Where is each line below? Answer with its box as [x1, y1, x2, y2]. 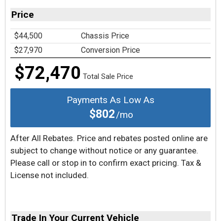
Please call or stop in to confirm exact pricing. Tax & [10, 158, 201, 168]
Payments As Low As [67, 94, 154, 106]
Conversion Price [81, 45, 140, 55]
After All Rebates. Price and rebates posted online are [10, 133, 208, 143]
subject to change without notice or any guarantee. [10, 146, 198, 155]
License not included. [10, 170, 89, 180]
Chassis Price [81, 31, 129, 40]
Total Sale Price [83, 72, 133, 81]
